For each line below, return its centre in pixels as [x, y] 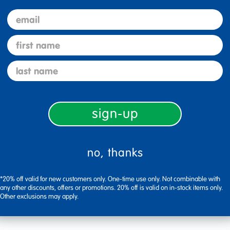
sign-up [115, 114]
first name [29, 40]
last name [28, 66]
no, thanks [115, 153]
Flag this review [36, 167]
